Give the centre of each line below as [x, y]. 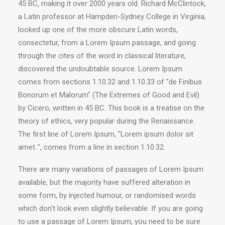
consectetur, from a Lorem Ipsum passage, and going [107, 43]
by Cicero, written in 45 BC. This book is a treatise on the [111, 108]
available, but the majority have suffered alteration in [104, 182]
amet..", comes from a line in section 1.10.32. [92, 147]
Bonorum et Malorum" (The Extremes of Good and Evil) [109, 95]
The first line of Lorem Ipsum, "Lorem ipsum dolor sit [106, 134]
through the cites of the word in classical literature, [102, 56]
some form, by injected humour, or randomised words [107, 195]
